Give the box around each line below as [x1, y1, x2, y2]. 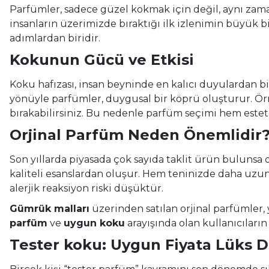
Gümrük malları [10, 202, 89, 214]
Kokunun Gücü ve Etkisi [10, 50, 194, 68]
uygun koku [64, 217, 125, 229]
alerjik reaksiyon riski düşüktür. [10, 182, 163, 194]
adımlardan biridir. [10, 32, 100, 44]
